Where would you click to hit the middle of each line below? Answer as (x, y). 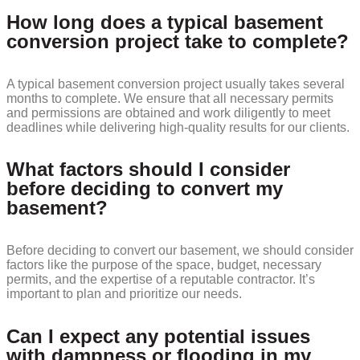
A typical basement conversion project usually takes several (176, 84)
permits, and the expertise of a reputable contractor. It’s (161, 280)
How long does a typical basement (165, 22)
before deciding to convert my (145, 189)
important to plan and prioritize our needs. (124, 294)
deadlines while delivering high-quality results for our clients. (178, 127)
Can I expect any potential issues (158, 337)
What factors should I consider (148, 170)
